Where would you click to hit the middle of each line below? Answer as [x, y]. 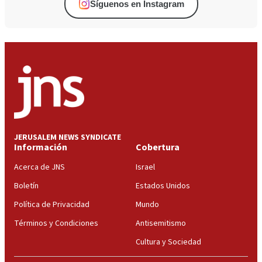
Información [41, 147]
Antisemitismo [161, 223]
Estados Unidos [163, 186]
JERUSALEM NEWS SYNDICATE [68, 137]
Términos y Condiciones [56, 223]
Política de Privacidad [52, 204]
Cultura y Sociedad [168, 242]
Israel [145, 167]
